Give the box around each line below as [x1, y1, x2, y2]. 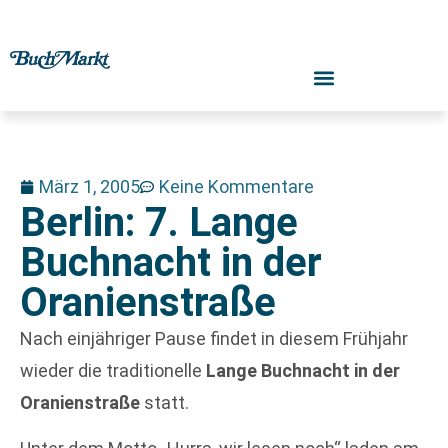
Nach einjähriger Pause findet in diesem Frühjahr [20, 328, 408, 349]
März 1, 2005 [39, 176, 140, 197]
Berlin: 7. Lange [20, 199, 298, 246]
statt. [140, 392, 189, 413]
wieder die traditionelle [20, 360, 206, 381]
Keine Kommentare [159, 176, 314, 197]
